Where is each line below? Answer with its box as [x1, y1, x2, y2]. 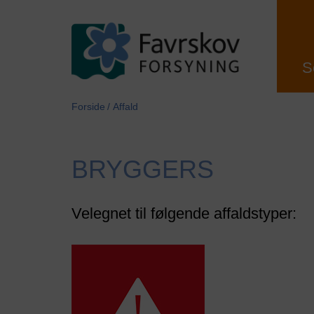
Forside [71, 101, 105, 112]
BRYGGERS [71, 155, 214, 184]
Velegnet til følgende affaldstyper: [71, 205, 296, 222]
